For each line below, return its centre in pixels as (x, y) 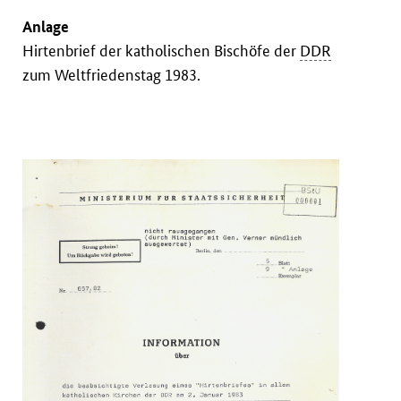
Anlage (46, 27)
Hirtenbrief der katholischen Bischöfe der (162, 51)
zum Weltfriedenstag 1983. (112, 75)
